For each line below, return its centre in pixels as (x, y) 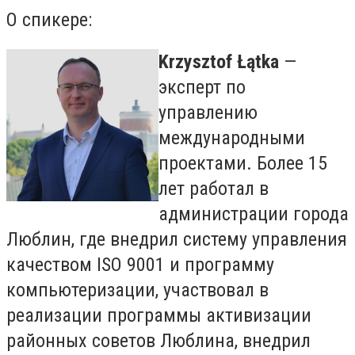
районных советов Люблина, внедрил (158, 341)
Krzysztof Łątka (219, 62)
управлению (208, 113)
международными (232, 138)
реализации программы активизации (159, 316)
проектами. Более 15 (243, 164)
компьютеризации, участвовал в (137, 290)
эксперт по (202, 88)
